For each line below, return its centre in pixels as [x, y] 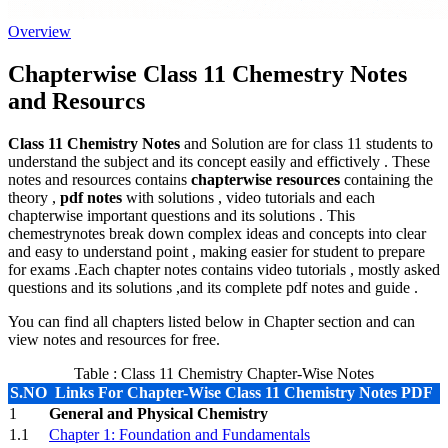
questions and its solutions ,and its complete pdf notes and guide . [213, 287]
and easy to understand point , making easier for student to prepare [216, 251]
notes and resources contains [99, 179]
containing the [386, 179]
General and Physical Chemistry [158, 413]
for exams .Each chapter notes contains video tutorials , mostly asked [224, 269]
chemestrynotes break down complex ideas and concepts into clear [217, 233]
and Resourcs [76, 100]
